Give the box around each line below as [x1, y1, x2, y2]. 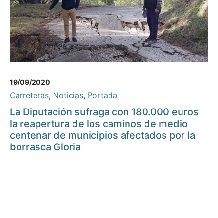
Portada [88, 91, 117, 101]
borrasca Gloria [10, 141, 81, 153]
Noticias [53, 91, 83, 101]
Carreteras [10, 91, 49, 101]
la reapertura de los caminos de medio [10, 118, 188, 130]
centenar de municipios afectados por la [10, 129, 195, 142]
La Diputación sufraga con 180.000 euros [10, 106, 199, 118]
